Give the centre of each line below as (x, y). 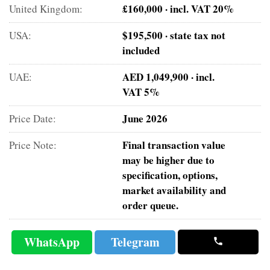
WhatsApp (52, 242)
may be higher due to (169, 160)
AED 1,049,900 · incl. (169, 77)
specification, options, (170, 175)
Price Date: (33, 118)
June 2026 (145, 118)
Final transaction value (174, 145)
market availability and (174, 190)
